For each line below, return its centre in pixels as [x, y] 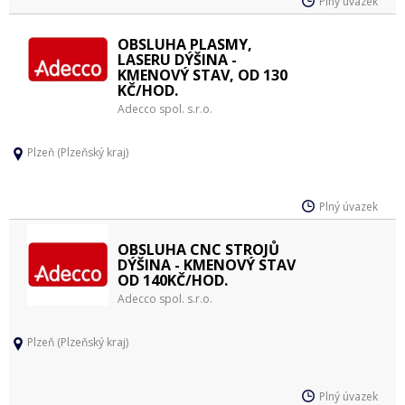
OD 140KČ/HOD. [173, 280]
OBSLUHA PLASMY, [185, 44]
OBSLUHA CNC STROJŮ [198, 250]
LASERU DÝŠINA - [177, 60]
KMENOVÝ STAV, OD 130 [202, 75]
